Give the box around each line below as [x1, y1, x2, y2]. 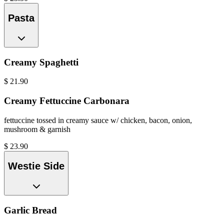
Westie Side [8, 160, 64, 172]
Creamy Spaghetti [4, 56, 78, 67]
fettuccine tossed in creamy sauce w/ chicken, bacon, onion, [4, 115, 192, 124]
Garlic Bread [4, 204, 57, 215]
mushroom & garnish [4, 124, 70, 133]
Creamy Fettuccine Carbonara [4, 95, 129, 106]
